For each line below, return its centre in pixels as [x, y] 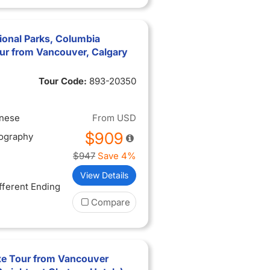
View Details [104, 175]
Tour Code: [64, 81]
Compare [111, 202]
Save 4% [117, 156]
